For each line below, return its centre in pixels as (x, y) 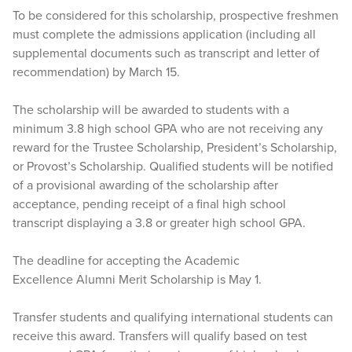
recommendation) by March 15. (96, 72)
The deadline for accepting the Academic (126, 260)
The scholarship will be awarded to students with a (151, 110)
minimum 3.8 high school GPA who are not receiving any (168, 128)
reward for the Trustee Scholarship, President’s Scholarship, (175, 147)
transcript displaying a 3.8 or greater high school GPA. (159, 223)
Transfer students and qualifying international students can (173, 317)
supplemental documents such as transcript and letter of (166, 53)
